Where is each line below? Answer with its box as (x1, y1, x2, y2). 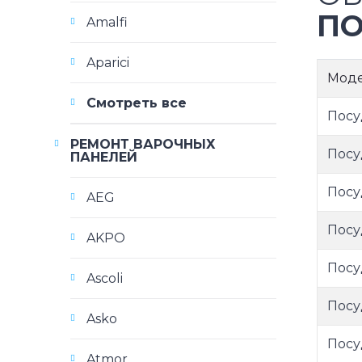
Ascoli (86, 271, 123, 286)
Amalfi (86, 15, 128, 30)
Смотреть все (86, 95, 187, 111)
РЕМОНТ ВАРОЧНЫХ (70, 137, 216, 152)
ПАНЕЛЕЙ (70, 149, 137, 165)
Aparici (86, 55, 129, 70)
